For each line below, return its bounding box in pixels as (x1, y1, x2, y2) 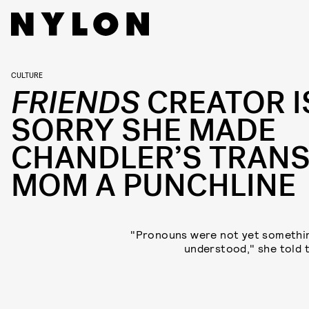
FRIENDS (11, 83, 140, 123)
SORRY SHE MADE (11, 110, 276, 151)
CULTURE (11, 70, 43, 79)
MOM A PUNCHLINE (11, 166, 296, 206)
